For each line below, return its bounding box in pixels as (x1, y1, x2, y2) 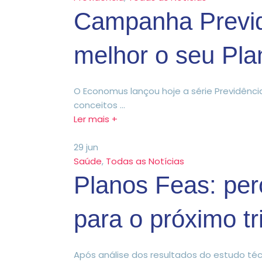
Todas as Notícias (106, 154, 184, 167)
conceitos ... (74, 98, 125, 111)
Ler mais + (74, 112, 118, 125)
